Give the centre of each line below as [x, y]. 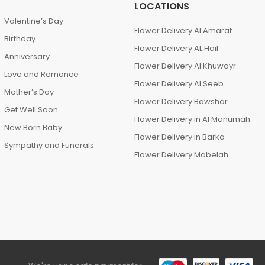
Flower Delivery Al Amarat [183, 30]
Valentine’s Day [33, 21]
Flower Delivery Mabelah [182, 155]
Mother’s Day [29, 92]
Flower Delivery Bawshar [181, 101]
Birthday [20, 39]
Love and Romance [41, 74]
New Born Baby [33, 127]
